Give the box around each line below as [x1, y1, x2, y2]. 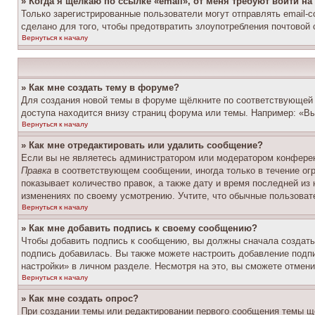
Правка [21, 165, 51, 176]
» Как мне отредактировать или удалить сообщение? [21, 140, 263, 150]
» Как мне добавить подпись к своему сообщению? [21, 223, 257, 233]
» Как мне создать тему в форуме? [21, 82, 179, 93]
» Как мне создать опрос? [21, 293, 139, 304]
